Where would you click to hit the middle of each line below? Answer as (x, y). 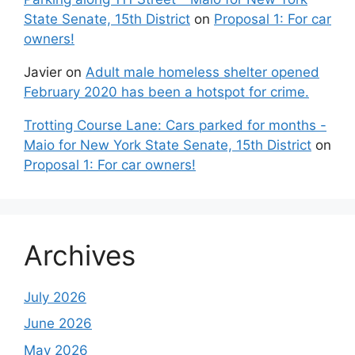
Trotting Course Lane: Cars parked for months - (175, 125)
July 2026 (55, 297)
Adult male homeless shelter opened (202, 72)
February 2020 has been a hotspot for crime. (166, 92)
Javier (43, 72)
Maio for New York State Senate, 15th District (168, 145)
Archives (80, 255)
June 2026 (58, 324)
